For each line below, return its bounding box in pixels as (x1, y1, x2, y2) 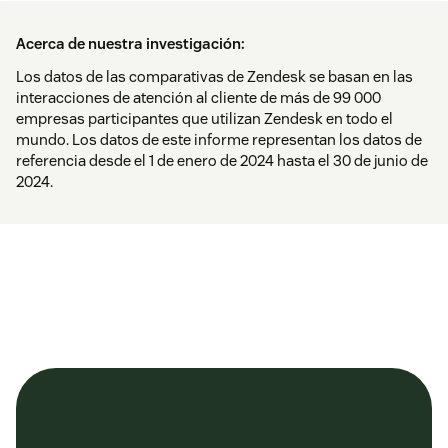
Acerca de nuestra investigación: (16, 34, 245, 54)
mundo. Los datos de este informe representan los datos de (16, 130, 422, 150)
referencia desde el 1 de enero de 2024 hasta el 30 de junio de (16, 151, 428, 171)
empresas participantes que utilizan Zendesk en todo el (16, 109, 393, 129)
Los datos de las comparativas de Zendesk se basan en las (16, 67, 413, 87)
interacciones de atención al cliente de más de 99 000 (16, 88, 381, 108)
